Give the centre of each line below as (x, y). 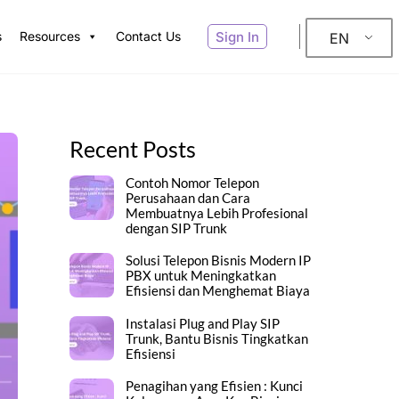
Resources (49, 36)
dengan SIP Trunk (176, 228)
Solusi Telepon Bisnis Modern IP (218, 261)
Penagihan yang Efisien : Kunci (214, 386)
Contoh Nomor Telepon (192, 183)
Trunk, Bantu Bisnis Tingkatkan (216, 338)
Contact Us (148, 36)
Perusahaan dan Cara (187, 198)
